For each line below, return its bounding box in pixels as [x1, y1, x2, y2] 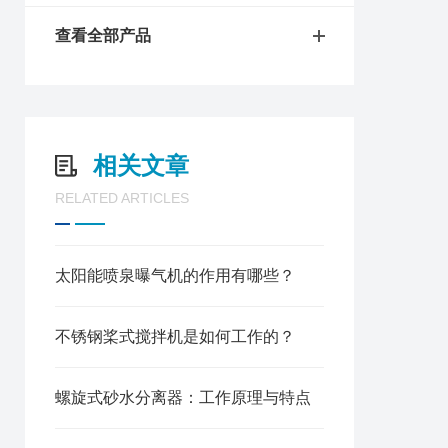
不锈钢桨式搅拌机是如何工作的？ [55, 328, 295, 345]
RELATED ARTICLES [55, 190, 189, 206]
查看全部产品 [55, 27, 151, 44]
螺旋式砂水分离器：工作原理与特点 [55, 389, 311, 406]
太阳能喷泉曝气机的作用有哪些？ [55, 267, 295, 284]
